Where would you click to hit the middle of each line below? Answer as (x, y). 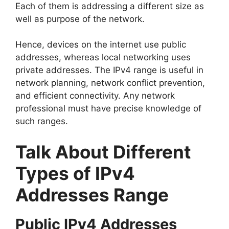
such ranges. (42, 121)
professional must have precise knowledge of (108, 109)
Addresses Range (92, 194)
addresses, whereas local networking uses (103, 58)
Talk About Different (103, 152)
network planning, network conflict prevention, (110, 83)
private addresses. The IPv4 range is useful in (109, 70)
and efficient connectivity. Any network (95, 96)
